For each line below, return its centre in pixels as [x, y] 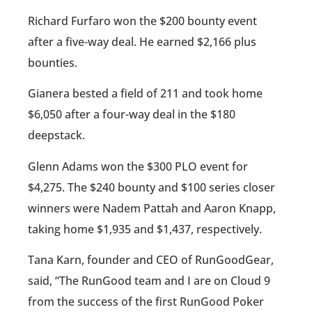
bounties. [53, 63]
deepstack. [56, 135]
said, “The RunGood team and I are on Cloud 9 [149, 281]
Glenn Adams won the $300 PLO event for [138, 166]
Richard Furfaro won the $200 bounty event [142, 21]
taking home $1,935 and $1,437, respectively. [145, 229]
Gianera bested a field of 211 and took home [145, 94]
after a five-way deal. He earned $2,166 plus [142, 42]
